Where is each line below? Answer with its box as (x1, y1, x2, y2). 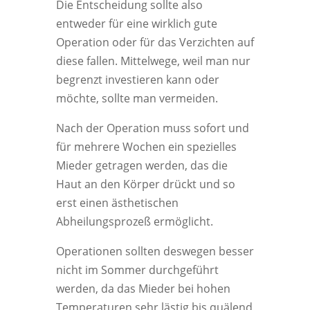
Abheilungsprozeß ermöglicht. (55, 214, 213, 229)
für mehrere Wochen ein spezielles (55, 139, 237, 154)
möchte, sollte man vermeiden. (55, 91, 218, 106)
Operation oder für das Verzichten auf (55, 35, 254, 50)
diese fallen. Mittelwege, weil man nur (55, 53, 250, 69)
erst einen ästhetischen (55, 195, 179, 210)
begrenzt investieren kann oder (55, 72, 219, 87)
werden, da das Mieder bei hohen (55, 281, 230, 296)
